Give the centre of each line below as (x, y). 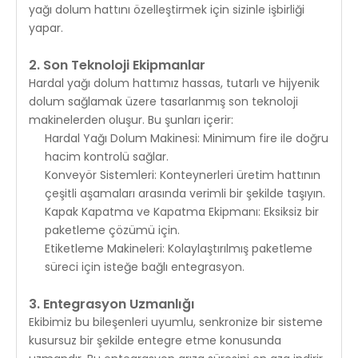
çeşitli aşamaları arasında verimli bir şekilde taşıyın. (185, 193)
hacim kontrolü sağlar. (107, 156)
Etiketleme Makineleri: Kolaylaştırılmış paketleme (179, 248)
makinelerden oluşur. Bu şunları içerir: (131, 119)
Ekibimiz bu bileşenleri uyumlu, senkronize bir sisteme (176, 322)
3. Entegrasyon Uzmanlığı (112, 304)
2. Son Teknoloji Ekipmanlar (117, 65)
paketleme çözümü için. (112, 230)
